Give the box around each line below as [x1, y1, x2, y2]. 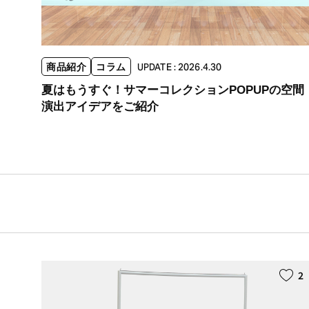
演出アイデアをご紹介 [41, 99, 159, 113]
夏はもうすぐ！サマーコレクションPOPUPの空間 [41, 83, 304, 97]
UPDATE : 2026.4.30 [137, 61, 222, 73]
